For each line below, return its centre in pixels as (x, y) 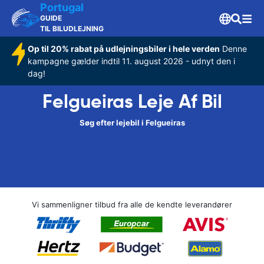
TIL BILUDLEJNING (72, 29)
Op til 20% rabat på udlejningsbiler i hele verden (124, 49)
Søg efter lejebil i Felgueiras (132, 123)
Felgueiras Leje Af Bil (132, 101)
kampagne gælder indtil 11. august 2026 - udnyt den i (131, 61)
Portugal (62, 7)
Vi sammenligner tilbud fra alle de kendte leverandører (132, 204)
